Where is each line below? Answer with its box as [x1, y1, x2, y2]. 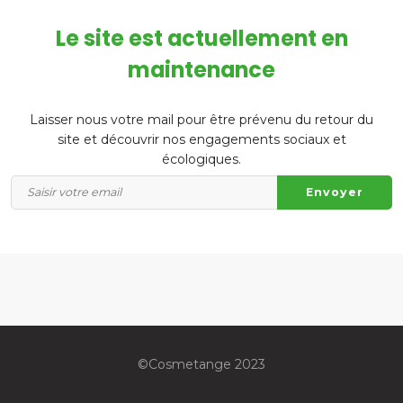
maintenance [128, 55, 275, 85]
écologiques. [162, 150, 241, 167]
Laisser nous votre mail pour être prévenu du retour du [30, 111, 373, 128]
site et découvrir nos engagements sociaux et [57, 130, 346, 148]
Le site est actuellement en [55, 23, 348, 54]
